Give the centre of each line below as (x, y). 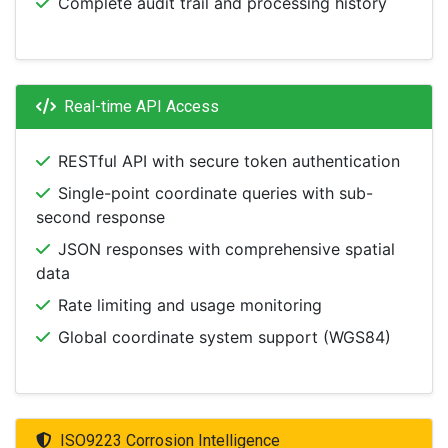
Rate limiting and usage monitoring (190, 305)
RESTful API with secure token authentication (229, 161)
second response (100, 217)
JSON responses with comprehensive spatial (226, 249)
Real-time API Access (141, 106)
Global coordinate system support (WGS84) (224, 337)
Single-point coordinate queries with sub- (215, 193)
